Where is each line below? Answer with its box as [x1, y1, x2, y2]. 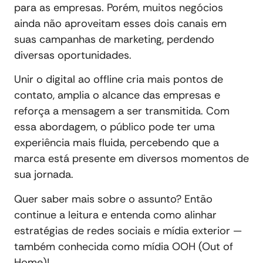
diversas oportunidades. [14, 48, 131, 62]
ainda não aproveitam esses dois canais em [14, 16, 227, 31]
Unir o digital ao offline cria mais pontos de [14, 72, 223, 87]
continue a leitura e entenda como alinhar [14, 207, 217, 222]
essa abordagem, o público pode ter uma [14, 120, 215, 134]
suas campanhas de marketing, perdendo [14, 32, 214, 46]
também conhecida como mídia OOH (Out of [14, 239, 233, 254]
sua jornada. [14, 167, 73, 182]
